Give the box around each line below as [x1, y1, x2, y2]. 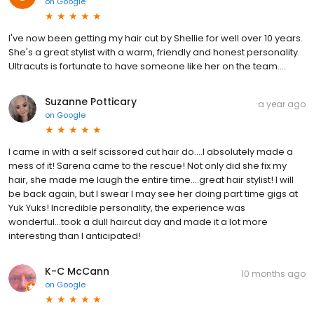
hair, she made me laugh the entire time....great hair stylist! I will [8, 172, 294, 186]
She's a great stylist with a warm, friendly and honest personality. [8, 45, 300, 59]
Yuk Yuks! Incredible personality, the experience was [8, 200, 245, 214]
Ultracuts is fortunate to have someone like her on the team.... [8, 59, 286, 73]
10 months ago [241, 267, 306, 280]
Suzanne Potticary [45, 94, 137, 109]
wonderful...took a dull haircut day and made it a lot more [8, 214, 268, 228]
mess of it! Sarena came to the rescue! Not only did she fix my [8, 158, 287, 172]
